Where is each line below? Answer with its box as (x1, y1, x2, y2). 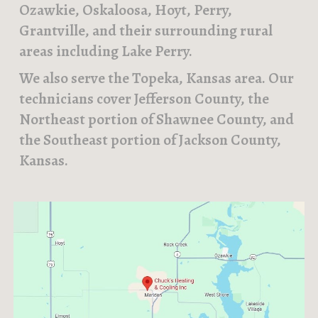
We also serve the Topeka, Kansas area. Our (19, 67, 295, 89)
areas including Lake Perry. (19, 40, 196, 61)
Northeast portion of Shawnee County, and (19, 109, 295, 130)
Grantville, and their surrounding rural (19, 20, 273, 40)
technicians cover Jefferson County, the (19, 88, 270, 109)
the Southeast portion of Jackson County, (19, 129, 282, 150)
